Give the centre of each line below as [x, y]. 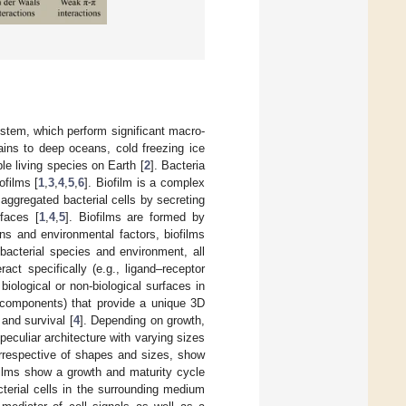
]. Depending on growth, [142, 320]
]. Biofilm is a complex [145, 182]
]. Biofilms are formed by [135, 217]
